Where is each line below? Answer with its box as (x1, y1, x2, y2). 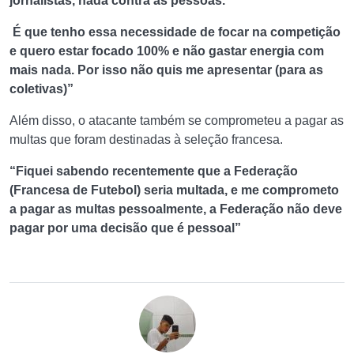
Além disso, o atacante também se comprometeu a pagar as (9, 114, 344, 127)
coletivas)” (9, 82, 73, 96)
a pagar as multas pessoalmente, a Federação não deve (9, 202, 342, 216)
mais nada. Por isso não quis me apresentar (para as (9, 63, 323, 77)
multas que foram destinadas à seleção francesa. (9, 133, 283, 146)
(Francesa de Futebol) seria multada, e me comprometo (9, 183, 339, 197)
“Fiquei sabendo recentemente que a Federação (9, 164, 298, 178)
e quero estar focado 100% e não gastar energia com (9, 44, 324, 58)
